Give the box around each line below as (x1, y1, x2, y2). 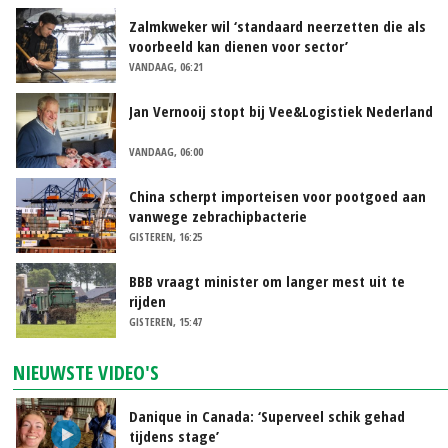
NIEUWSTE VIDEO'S (13, 358, 160, 386)
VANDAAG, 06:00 (129, 143, 203, 159)
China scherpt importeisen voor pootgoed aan (129, 185, 426, 206)
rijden (129, 290, 166, 311)
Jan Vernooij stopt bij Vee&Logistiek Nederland (129, 100, 433, 121)
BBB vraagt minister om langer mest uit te (129, 270, 405, 291)
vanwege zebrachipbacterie (129, 205, 307, 226)
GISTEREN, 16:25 (129, 228, 202, 244)
